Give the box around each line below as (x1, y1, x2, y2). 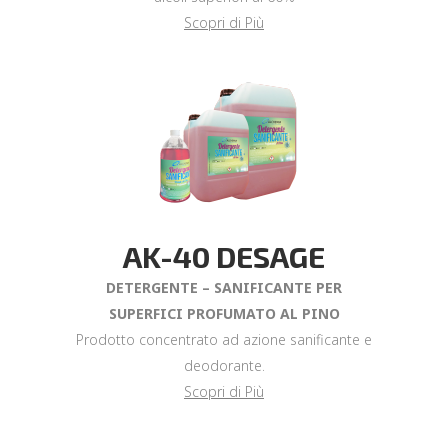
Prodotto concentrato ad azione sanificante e (76, 330, 372, 349)
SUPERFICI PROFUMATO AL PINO (108, 304, 340, 323)
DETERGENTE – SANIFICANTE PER (106, 278, 342, 297)
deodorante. (183, 356, 265, 375)
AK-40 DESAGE (123, 238, 325, 274)
